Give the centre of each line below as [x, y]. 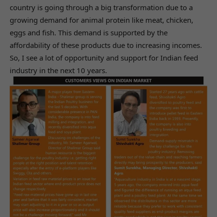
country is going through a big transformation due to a [101, 7]
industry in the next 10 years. [58, 70]
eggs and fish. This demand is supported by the [89, 32]
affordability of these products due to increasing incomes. [106, 45]
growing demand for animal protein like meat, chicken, [101, 20]
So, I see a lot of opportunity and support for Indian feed [104, 57]
